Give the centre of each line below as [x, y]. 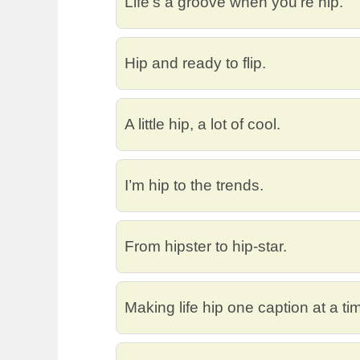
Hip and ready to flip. [195, 63]
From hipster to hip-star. [206, 246]
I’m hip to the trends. [194, 185]
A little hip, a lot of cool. [202, 124]
